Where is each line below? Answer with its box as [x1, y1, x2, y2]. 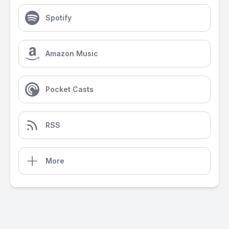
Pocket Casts [45, 85, 94, 94]
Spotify [45, 13, 72, 22]
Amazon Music [45, 49, 98, 58]
